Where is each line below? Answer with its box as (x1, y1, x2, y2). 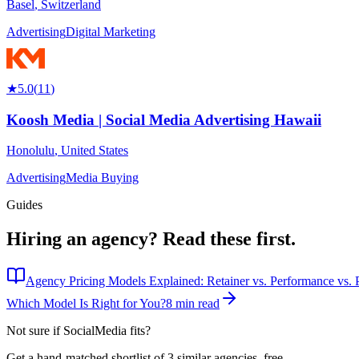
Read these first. (163, 228, 296, 250)
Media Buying (66, 171, 139, 185)
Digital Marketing (66, 24, 155, 38)
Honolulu (6, 143, 54, 158)
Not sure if (6, 324, 63, 338)
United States (61, 143, 128, 158)
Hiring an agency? (6, 228, 158, 250)
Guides (6, 198, 42, 212)
